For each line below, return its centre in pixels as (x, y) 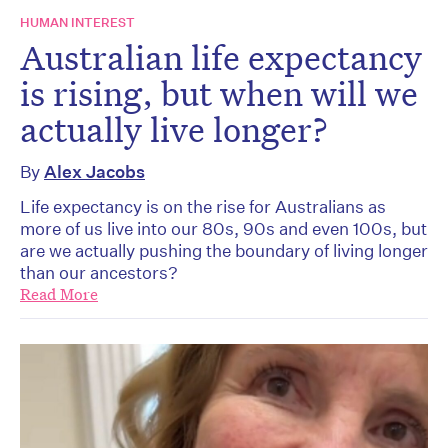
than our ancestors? (99, 273)
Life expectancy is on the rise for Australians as (203, 207)
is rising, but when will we (219, 93)
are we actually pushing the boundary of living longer (224, 251)
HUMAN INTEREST (77, 23)
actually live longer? (174, 129)
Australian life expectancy (221, 57)
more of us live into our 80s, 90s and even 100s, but (223, 229)
